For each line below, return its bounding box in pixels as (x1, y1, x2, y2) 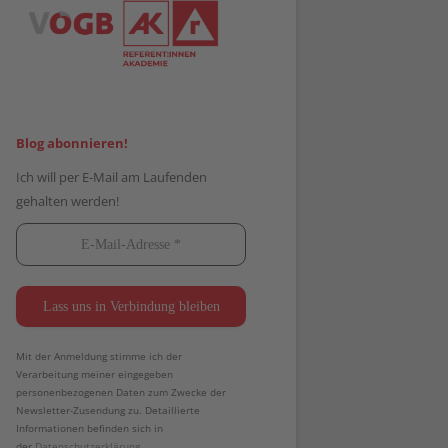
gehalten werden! (16, 192, 119, 211)
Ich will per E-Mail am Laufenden (16, 168, 207, 187)
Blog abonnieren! (16, 134, 128, 153)
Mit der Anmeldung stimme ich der (16, 349, 182, 364)
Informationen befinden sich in (16, 421, 163, 436)
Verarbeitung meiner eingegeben (16, 367, 173, 382)
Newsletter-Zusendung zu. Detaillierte (16, 403, 200, 418)
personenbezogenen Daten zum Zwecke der (16, 385, 226, 400)
